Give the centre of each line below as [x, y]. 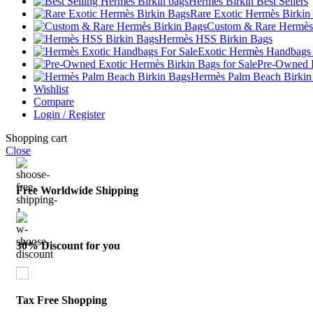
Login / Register [69, 114]
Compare [54, 101]
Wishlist [51, 89]
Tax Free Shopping [61, 300]
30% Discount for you [68, 245]
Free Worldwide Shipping [77, 191]
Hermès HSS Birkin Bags [216, 38]
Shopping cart [36, 138]
